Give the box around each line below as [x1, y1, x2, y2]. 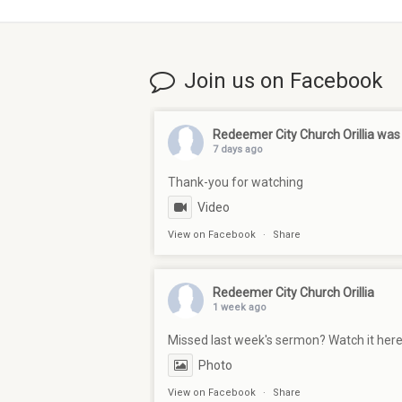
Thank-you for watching [168, 175, 303, 190]
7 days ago [213, 144, 263, 156]
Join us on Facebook [184, 68, 383, 94]
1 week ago [213, 301, 267, 314]
